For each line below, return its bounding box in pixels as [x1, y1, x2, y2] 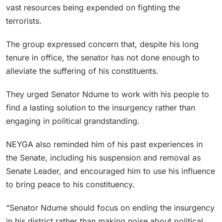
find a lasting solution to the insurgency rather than [6, 102, 195, 112]
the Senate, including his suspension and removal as [6, 152, 201, 163]
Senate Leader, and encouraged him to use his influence [6, 166, 215, 176]
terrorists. [6, 15, 42, 26]
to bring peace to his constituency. [6, 179, 135, 189]
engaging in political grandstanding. [6, 115, 140, 126]
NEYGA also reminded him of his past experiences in [6, 139, 203, 149]
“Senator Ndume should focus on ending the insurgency [6, 202, 215, 213]
